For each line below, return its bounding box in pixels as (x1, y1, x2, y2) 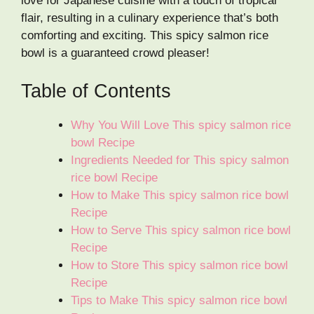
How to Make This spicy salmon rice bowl (71, 188, 289, 202)
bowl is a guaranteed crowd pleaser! (21, 46, 210, 60)
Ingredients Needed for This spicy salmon (71, 153, 289, 167)
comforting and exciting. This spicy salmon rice (21, 29, 268, 43)
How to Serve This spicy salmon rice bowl (71, 223, 291, 237)
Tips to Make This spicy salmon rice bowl (71, 293, 287, 307)
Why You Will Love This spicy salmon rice (71, 118, 291, 132)
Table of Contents (21, 80, 171, 102)
